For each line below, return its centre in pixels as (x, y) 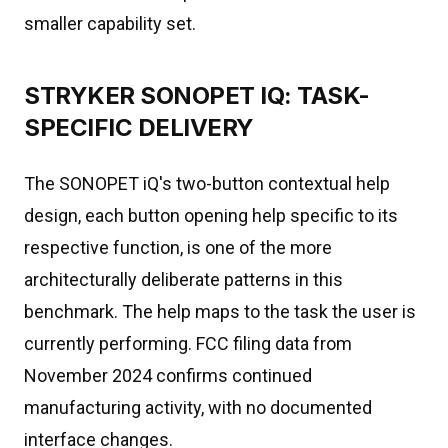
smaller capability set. (110, 23)
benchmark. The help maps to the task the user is (220, 311)
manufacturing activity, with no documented (198, 407)
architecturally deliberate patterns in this (183, 279)
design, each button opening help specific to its (211, 215)
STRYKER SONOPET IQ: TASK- (197, 95)
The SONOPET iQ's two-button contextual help (207, 183)
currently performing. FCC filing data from (188, 343)
